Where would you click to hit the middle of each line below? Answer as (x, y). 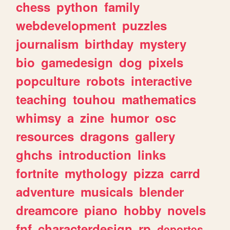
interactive (162, 81)
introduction (95, 155)
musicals (107, 192)
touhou (94, 99)
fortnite (37, 173)
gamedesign (77, 62)
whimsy (39, 118)
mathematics (159, 99)
